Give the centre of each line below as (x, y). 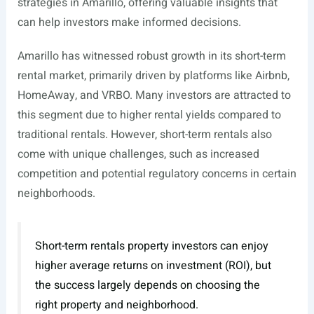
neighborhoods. (56, 194)
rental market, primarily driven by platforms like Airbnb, (153, 76)
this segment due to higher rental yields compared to (149, 115)
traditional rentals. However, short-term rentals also (144, 135)
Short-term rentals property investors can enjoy (151, 246)
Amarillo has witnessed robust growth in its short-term (151, 56)
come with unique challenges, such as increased (138, 155)
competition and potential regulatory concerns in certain (157, 174)
